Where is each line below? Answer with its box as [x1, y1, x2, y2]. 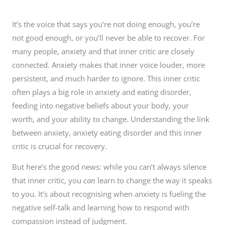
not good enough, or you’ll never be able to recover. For [12, 32, 205, 43]
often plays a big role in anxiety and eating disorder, [12, 86, 191, 97]
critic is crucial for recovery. [12, 141, 107, 151]
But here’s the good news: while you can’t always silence [12, 162, 206, 172]
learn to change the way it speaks [95, 175, 212, 186]
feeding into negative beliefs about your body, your [12, 100, 189, 110]
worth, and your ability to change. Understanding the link [12, 114, 209, 124]
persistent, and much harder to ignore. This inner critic [12, 73, 200, 83]
